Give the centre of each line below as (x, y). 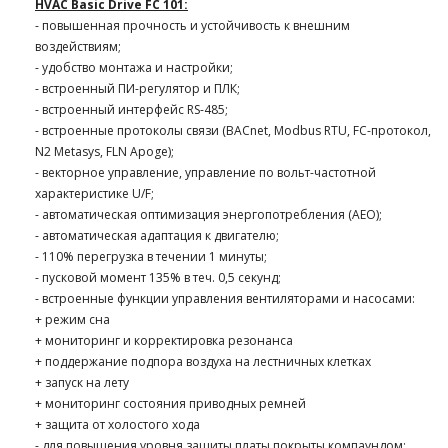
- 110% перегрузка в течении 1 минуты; (151, 256)
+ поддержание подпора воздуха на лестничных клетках (203, 361)
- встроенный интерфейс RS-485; (131, 109)
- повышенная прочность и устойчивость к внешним (192, 25)
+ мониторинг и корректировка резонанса (164, 340)
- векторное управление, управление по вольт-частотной (205, 172)
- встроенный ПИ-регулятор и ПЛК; (137, 88)
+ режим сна (72, 319)
